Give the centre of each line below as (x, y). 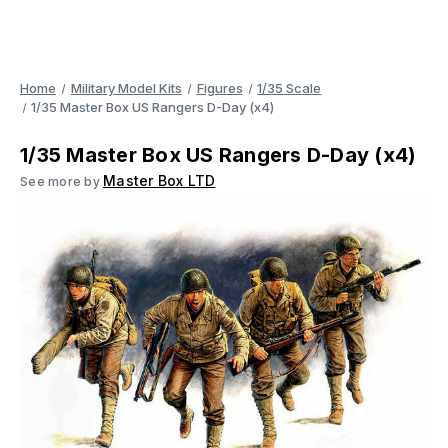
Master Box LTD (159, 180)
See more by (61, 181)
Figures (219, 88)
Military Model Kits (126, 88)
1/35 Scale (289, 88)
